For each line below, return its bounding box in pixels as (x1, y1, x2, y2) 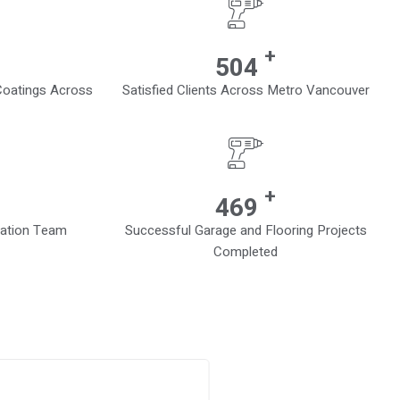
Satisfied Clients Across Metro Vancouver (121, 80, 370, 101)
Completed (213, 242, 278, 262)
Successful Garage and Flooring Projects (124, 221, 367, 241)
